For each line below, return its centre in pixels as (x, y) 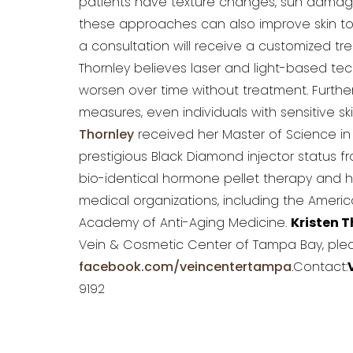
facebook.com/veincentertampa (185, 268)
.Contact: (320, 268)
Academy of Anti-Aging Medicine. (185, 224)
